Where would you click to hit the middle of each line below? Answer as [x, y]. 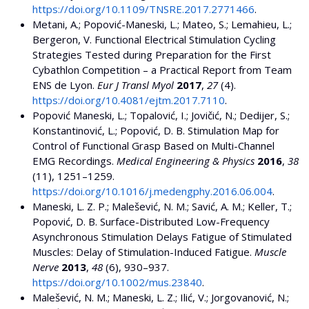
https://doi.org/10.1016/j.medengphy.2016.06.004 [152, 191]
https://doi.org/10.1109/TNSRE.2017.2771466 [143, 9]
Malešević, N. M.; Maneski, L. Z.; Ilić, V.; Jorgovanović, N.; [161, 298]
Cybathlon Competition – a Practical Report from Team [162, 70]
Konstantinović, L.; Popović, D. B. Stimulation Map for [156, 131]
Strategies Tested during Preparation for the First [152, 55]
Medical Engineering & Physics [186, 161]
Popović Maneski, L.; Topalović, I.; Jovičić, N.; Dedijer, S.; [161, 116]
